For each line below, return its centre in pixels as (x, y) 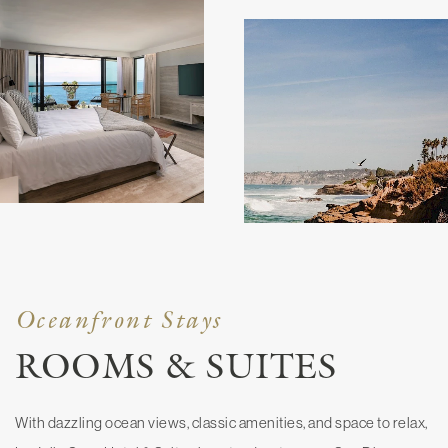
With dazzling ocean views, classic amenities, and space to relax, (221, 422)
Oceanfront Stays (118, 319)
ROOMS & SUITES (175, 365)
